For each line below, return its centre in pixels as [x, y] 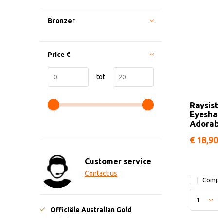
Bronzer [61, 21]
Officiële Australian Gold [91, 210]
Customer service [118, 161]
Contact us [101, 173]
